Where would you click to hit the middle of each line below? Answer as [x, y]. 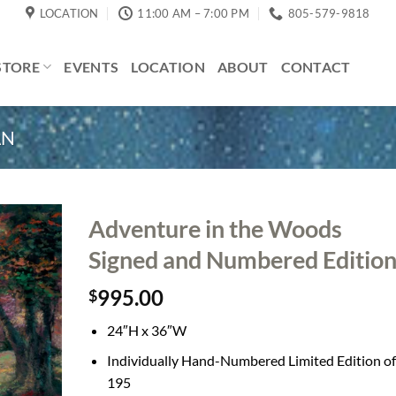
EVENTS [91, 66]
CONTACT [316, 66]
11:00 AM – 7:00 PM [193, 13]
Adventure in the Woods [215, 229]
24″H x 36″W [146, 330]
